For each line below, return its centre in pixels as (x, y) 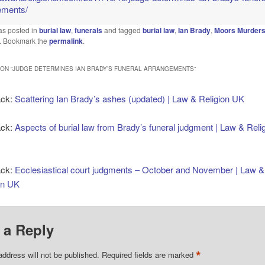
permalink (66, 41)
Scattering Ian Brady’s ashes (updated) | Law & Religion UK (130, 98)
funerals (88, 30)
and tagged (122, 30)
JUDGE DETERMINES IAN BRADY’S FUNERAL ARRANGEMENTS (103, 68)
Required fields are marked (148, 255)
